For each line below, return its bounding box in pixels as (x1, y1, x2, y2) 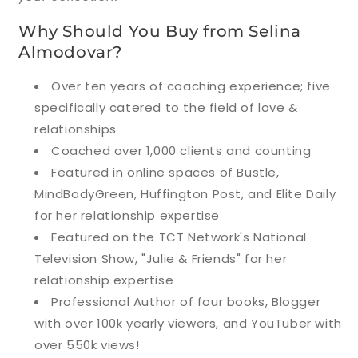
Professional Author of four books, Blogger (51, 293, 321, 311)
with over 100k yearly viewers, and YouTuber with (34, 315, 342, 332)
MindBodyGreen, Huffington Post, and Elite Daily (34, 185, 336, 203)
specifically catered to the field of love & (34, 99, 298, 117)
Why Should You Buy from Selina (18, 21, 302, 41)
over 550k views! (34, 336, 140, 354)
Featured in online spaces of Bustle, (51, 164, 280, 181)
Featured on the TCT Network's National (51, 229, 307, 246)
